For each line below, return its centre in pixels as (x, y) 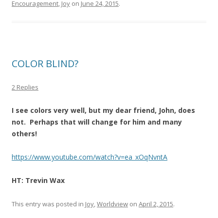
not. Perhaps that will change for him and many (97, 122)
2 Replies (25, 87)
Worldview (112, 204)
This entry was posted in (48, 204)
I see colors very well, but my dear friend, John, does (103, 110)
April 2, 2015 (156, 204)
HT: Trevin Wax (38, 180)
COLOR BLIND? (45, 64)
